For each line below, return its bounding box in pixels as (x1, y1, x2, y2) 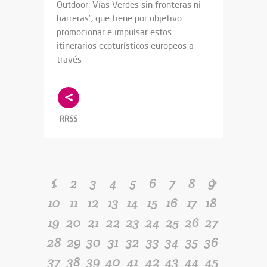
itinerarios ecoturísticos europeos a (57, 40, 194, 52)
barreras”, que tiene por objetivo (57, 13, 182, 24)
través (57, 54, 82, 66)
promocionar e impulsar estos (57, 26, 172, 38)
